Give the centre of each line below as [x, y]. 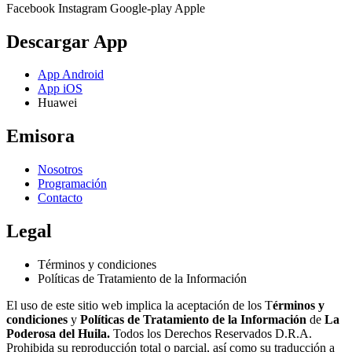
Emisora [40, 136]
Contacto [60, 198]
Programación [72, 184]
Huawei [57, 103]
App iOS [60, 89]
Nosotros [60, 170]
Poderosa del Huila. [58, 334]
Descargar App [67, 41]
